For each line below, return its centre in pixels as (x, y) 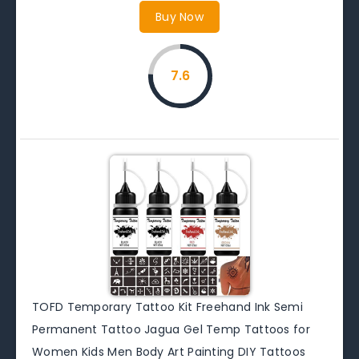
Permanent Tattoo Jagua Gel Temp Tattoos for (171, 329)
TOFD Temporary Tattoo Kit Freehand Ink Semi (167, 307)
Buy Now (179, 16)
